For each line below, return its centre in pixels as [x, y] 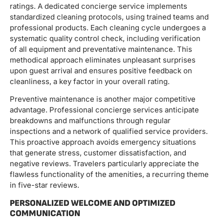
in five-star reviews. [44, 185]
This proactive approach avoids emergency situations [103, 142]
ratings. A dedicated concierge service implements [99, 6]
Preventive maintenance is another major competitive [103, 99]
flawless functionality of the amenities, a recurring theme [109, 175]
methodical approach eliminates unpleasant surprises [103, 60]
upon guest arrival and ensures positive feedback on [101, 70]
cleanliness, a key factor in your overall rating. [90, 81]
